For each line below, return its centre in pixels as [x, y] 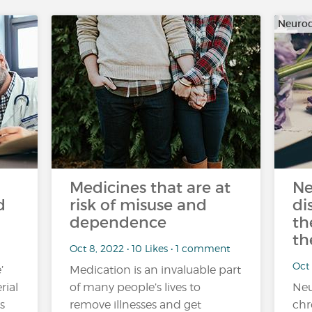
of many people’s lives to [135, 287]
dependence [118, 223]
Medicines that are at [150, 188]
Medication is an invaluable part [155, 270]
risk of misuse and [138, 205]
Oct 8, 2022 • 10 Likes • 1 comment [150, 248]
